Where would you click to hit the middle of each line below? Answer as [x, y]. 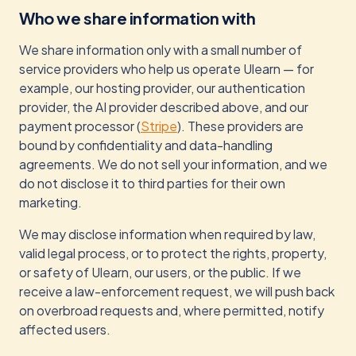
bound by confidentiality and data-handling [146, 145]
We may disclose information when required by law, [167, 234]
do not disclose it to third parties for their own [152, 183]
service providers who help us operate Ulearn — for [166, 69]
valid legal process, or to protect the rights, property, [173, 253]
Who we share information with [137, 18]
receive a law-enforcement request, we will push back [177, 291]
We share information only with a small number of [161, 50]
